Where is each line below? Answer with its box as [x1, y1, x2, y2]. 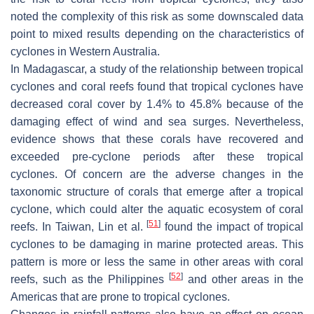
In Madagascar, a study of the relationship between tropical [11, 63, 303, 76]
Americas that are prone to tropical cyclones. [11, 291, 230, 303]
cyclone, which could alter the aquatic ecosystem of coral [11, 203, 303, 216]
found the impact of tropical [161, 221, 304, 233]
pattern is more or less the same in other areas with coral [11, 256, 303, 268]
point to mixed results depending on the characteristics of [11, 28, 303, 41]
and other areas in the [183, 273, 303, 286]
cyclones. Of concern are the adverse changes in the [11, 168, 303, 181]
